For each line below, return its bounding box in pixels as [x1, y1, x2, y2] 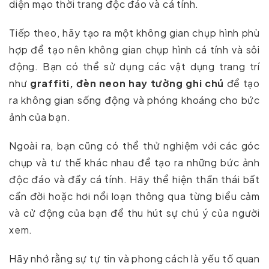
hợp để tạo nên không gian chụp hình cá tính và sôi [9, 43, 260, 56]
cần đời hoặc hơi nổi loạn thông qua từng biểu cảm [9, 190, 260, 203]
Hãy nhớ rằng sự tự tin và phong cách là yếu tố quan [9, 252, 260, 265]
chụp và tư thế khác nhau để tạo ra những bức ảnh [9, 156, 260, 169]
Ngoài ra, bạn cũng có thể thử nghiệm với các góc [9, 139, 260, 153]
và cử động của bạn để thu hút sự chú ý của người [9, 207, 260, 220]
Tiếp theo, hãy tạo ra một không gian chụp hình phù [9, 26, 260, 40]
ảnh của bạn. [9, 110, 71, 124]
